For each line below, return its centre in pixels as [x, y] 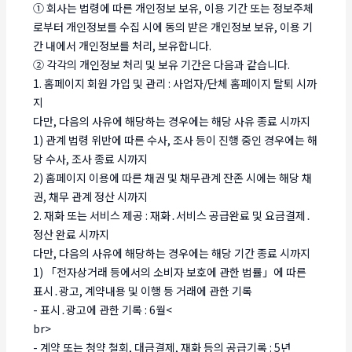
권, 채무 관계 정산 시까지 [91, 196]
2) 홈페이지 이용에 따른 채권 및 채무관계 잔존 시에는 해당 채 [173, 177]
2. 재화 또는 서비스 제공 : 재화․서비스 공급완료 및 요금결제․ [172, 215]
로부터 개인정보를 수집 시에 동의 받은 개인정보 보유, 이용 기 [173, 26]
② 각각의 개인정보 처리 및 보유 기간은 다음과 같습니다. [162, 64]
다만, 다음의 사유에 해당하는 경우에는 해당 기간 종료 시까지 [172, 253]
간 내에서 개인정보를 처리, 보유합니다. [123, 45]
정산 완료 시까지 [71, 234]
